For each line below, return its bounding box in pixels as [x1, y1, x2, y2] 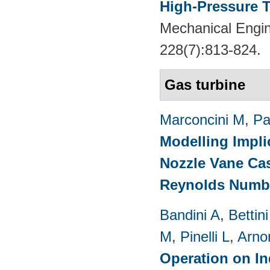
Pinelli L [180, 228, 230, 245]
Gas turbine [165, 76, 245, 93]
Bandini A [160, 206, 220, 223]
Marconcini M [160, 111, 245, 128]
